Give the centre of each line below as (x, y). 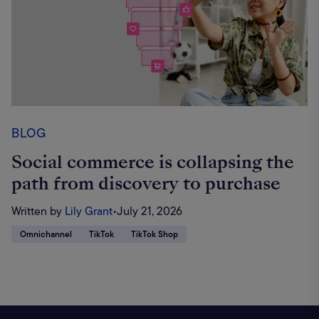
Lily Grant (89, 211)
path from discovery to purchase (146, 184)
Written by (37, 211)
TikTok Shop (155, 235)
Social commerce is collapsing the (153, 162)
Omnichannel (46, 235)
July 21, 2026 (150, 211)
